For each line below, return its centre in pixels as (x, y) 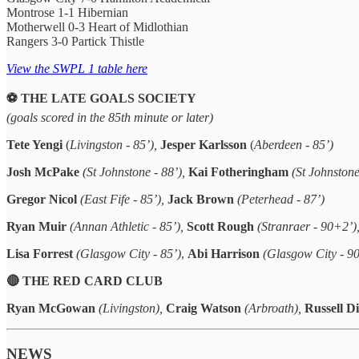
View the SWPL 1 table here (77, 68)
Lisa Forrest (40, 253)
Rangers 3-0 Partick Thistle (75, 41)
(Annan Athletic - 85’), (128, 226)
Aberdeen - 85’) (294, 144)
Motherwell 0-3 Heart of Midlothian (97, 26)
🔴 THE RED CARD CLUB (85, 280)
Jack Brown (202, 199)
